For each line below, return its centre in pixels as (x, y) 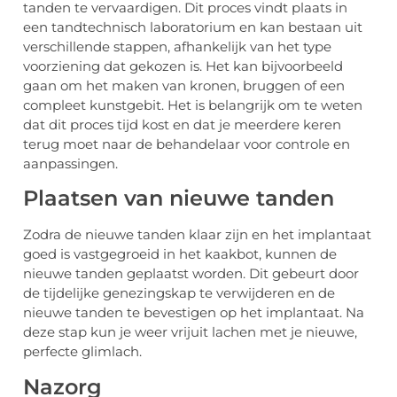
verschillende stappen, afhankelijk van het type (177, 46)
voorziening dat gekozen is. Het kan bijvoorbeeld (183, 66)
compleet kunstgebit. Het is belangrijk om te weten (193, 105)
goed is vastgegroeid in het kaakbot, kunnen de (180, 254)
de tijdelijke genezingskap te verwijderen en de (179, 293)
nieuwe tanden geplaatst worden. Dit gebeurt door (191, 274)
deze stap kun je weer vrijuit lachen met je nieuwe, (190, 332)
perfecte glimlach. (82, 352)
